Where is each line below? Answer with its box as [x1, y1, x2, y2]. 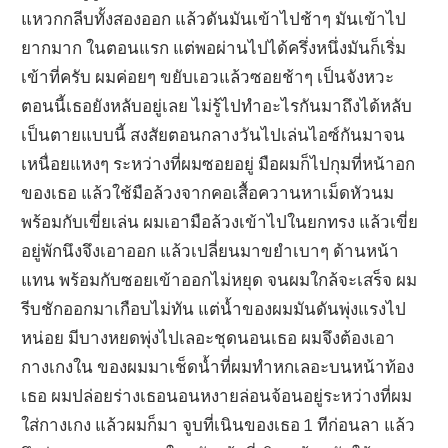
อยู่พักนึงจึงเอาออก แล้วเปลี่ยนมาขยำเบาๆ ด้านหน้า [21, 239, 400, 261]
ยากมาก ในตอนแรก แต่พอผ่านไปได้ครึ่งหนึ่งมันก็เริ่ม [21, 36, 407, 58]
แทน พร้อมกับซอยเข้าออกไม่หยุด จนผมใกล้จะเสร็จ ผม [21, 268, 418, 290]
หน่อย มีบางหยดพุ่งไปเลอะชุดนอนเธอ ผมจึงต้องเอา [21, 326, 396, 348]
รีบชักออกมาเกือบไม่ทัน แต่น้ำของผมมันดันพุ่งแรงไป [21, 297, 407, 319]
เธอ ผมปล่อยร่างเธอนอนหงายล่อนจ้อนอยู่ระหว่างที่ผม [21, 384, 413, 406]
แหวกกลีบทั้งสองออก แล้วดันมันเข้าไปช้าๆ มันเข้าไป [21, 7, 407, 29]
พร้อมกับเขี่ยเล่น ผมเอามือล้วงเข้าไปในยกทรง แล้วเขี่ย [21, 210, 419, 232]
